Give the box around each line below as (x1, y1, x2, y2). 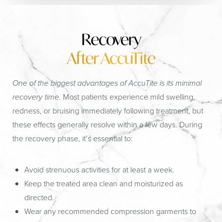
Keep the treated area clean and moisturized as (24, 178, 183, 189)
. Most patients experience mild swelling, (59, 91, 195, 103)
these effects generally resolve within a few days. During (12, 119, 202, 130)
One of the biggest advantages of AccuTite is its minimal (12, 77, 202, 89)
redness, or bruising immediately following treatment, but (12, 105, 203, 116)
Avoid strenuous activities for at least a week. (24, 164, 174, 175)
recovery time (12, 91, 59, 103)
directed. (24, 192, 54, 203)
